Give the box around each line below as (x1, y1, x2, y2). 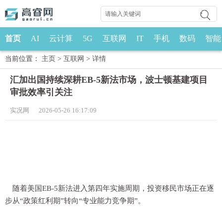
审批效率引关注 (10, 87, 72, 97)
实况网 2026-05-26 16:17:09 (10, 107, 97, 114)
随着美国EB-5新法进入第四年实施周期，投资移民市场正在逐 (12, 184, 214, 192)
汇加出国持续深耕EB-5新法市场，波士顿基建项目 (10, 75, 208, 85)
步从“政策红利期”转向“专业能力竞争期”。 (5, 197, 145, 205)
